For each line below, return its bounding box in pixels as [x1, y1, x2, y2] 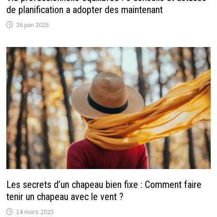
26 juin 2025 [15, 20, 49, 30]
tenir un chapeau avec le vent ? [6, 190, 124, 202]
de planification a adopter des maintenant [6, 4, 163, 16]
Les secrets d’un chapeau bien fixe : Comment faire [6, 178, 201, 190]
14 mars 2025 [15, 207, 54, 216]
